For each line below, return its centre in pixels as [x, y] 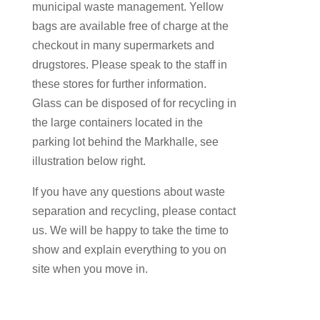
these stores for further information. [119, 84]
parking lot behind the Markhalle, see [125, 142]
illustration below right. [89, 161]
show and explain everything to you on [129, 250]
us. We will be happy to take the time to [130, 231]
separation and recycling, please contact [134, 211]
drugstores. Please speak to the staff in [129, 65]
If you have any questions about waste [128, 192]
